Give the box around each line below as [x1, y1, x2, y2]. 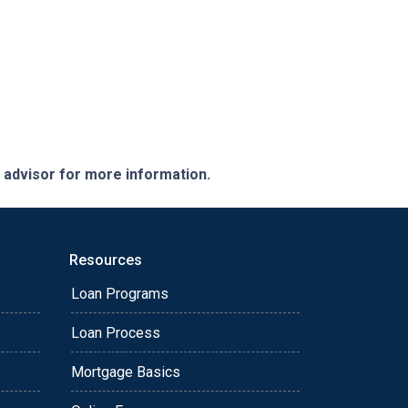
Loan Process [71, 324, 160, 342]
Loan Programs [71, 285, 168, 303]
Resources [69, 251, 142, 270]
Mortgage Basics [71, 363, 180, 382]
